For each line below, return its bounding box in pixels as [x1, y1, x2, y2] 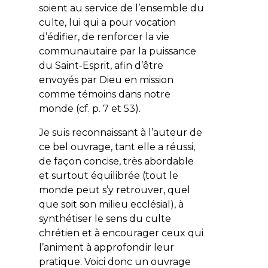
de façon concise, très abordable [38, 155, 194, 167]
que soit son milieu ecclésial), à [38, 198, 184, 210]
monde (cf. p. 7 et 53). [38, 102, 141, 114]
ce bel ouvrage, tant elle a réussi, [38, 141, 195, 153]
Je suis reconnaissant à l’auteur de [38, 126, 202, 138]
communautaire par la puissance [38, 45, 196, 57]
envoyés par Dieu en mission [38, 74, 173, 86]
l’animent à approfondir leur [38, 241, 174, 253]
